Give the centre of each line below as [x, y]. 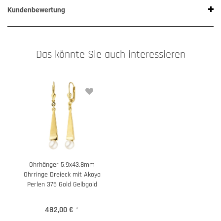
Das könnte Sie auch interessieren [110, 55]
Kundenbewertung [36, 10]
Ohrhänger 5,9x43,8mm [62, 165]
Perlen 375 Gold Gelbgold [62, 185]
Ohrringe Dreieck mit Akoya [62, 175]
